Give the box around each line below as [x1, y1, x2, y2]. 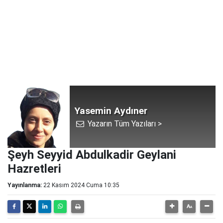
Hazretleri [7, 162, 61, 176]
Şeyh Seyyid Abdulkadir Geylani [7, 148, 176, 162]
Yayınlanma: [7, 182, 42, 189]
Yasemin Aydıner [75, 105, 147, 116]
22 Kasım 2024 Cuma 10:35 [43, 182, 119, 189]
